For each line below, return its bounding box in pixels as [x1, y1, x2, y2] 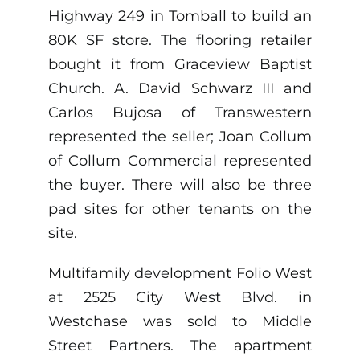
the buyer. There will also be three [47, 176, 313, 194]
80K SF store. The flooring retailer [47, 31, 313, 50]
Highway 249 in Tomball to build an [47, 7, 313, 26]
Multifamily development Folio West [47, 264, 313, 283]
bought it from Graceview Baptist [47, 55, 313, 74]
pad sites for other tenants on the [47, 200, 313, 219]
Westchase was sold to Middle [47, 313, 313, 331]
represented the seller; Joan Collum [47, 128, 313, 146]
